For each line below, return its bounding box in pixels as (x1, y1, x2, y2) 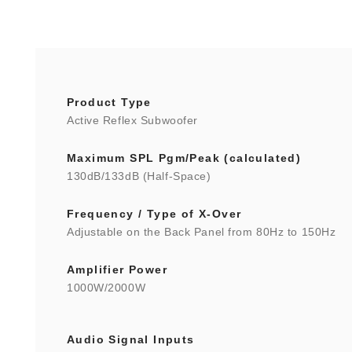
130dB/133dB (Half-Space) (67, 170, 211, 182)
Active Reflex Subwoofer (67, 114, 198, 126)
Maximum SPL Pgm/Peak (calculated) (67, 152, 302, 164)
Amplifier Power (67, 263, 167, 276)
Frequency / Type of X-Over (67, 207, 242, 220)
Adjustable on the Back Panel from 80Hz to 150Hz (67, 225, 336, 238)
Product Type (67, 96, 152, 108)
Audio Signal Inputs (67, 333, 195, 346)
